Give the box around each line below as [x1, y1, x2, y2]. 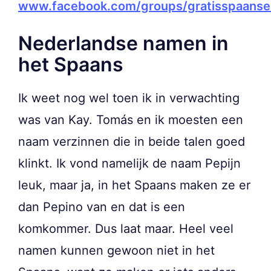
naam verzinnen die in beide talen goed [18, 134, 245, 149]
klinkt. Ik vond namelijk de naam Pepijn [18, 156, 241, 171]
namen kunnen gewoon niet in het [18, 243, 215, 258]
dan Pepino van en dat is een [18, 200, 185, 215]
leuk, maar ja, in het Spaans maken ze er [18, 178, 250, 193]
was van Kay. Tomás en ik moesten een [18, 113, 243, 128]
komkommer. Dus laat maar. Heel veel [18, 221, 233, 237]
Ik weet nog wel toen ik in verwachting [18, 91, 240, 106]
